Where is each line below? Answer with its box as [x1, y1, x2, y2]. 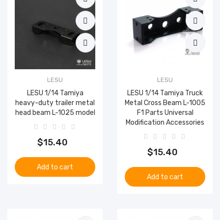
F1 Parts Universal [137, 109, 193, 117]
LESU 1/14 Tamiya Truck [127, 89, 203, 97]
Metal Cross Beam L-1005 [125, 99, 205, 107]
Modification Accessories [126, 118, 204, 127]
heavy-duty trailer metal [15, 99, 95, 107]
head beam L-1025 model [15, 109, 95, 117]
